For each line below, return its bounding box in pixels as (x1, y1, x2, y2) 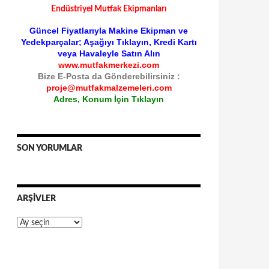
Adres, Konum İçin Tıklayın (53, 94, 164, 104)
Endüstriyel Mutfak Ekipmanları (50, 5, 167, 13)
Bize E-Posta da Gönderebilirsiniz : (37, 71, 180, 81)
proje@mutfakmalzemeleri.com (46, 83, 172, 92)
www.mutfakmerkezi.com (58, 60, 159, 70)
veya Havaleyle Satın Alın (57, 49, 160, 58)
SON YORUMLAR (17, 144, 82, 153)
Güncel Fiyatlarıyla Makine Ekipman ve (29, 26, 188, 35)
